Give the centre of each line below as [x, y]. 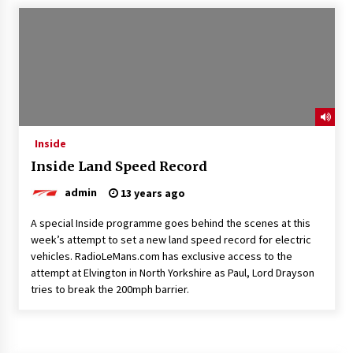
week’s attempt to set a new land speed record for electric [171, 239]
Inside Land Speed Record [119, 166]
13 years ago [151, 193]
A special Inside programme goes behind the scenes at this [170, 223]
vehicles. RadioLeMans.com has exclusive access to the [161, 256]
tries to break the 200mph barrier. [110, 289]
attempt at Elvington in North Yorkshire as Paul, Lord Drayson [172, 272]
